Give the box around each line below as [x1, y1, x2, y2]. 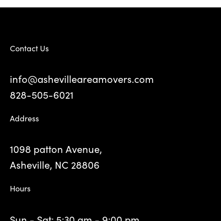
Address [10, 112, 39, 123]
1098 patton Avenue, [10, 142, 102, 156]
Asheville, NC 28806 [10, 157, 100, 172]
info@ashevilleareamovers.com [10, 71, 154, 85]
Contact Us [10, 42, 49, 53]
